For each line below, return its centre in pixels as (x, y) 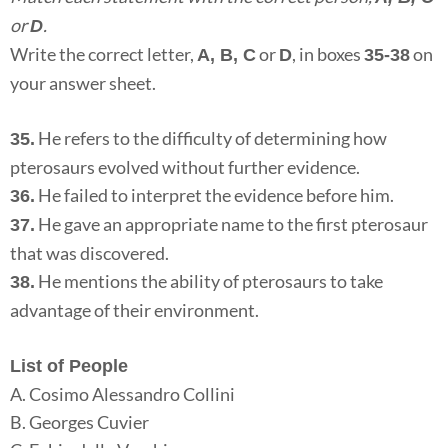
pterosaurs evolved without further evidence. (185, 167)
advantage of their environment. (134, 310)
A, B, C (226, 55)
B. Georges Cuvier (79, 422)
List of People (69, 366)
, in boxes (328, 54)
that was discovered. (89, 253)
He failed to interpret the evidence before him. (214, 195)
